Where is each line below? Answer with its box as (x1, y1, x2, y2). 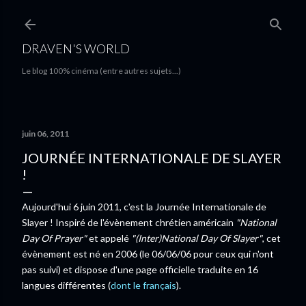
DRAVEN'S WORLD (22, 41, 130, 56)
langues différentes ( (22, 279, 111, 291)
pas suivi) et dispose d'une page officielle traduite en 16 (22, 264, 258, 275)
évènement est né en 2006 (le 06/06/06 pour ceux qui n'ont (22, 248, 274, 260)
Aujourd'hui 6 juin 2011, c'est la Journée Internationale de (22, 201, 266, 212)
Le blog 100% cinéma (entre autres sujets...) (22, 66, 181, 76)
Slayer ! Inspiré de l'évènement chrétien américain (22, 217, 236, 228)
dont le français (111, 279, 176, 291)
